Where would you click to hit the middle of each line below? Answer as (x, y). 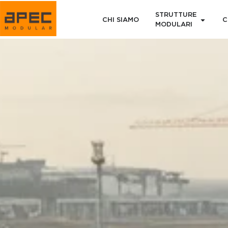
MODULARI (174, 25)
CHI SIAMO (120, 20)
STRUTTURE (176, 15)
